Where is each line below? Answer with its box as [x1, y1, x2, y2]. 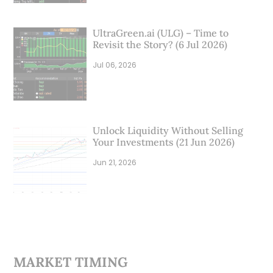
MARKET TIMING [13, 253, 129, 271]
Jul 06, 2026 [93, 60, 139, 70]
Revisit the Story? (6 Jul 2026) [93, 38, 228, 51]
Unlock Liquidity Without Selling [93, 124, 244, 136]
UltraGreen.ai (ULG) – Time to [93, 27, 229, 39]
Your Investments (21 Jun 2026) [93, 136, 235, 148]
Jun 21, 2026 [93, 157, 139, 168]
